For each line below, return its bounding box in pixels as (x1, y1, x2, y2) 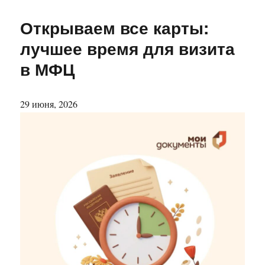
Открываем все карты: (20, 15, 209, 40)
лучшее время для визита (20, 36, 235, 61)
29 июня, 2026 (20, 98, 78, 111)
